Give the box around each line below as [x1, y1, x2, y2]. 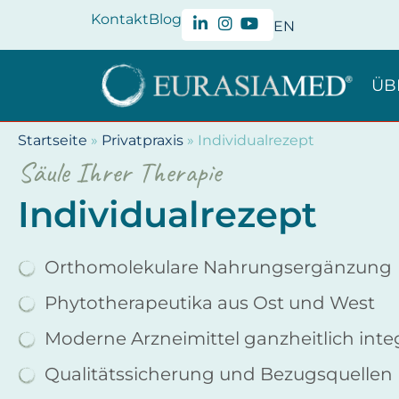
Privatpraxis [102, 132, 183, 150]
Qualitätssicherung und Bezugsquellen [45, 362, 393, 385]
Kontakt [91, 11, 149, 28]
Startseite [18, 132, 87, 150]
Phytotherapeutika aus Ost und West [45, 291, 375, 313]
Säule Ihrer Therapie [18, 154, 221, 191]
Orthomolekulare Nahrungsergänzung [45, 256, 392, 278]
